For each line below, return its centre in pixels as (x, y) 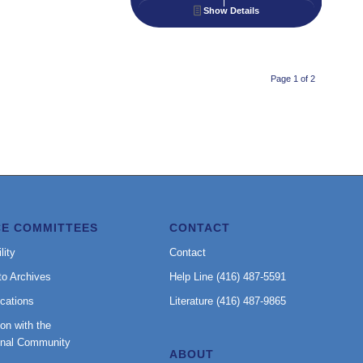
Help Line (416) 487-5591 (227, 277)
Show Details (231, 11)
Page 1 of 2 (293, 79)
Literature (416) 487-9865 (227, 301)
